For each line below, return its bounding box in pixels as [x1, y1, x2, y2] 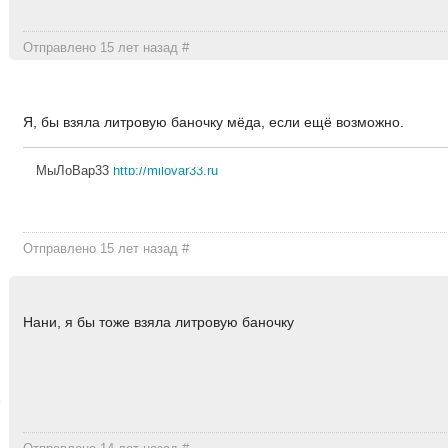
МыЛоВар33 [35, 163, 113, 178]
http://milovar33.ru [112, 163, 218, 178]
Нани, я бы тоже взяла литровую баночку [23, 314, 295, 331]
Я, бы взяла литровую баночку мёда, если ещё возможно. [23, 113, 405, 130]
